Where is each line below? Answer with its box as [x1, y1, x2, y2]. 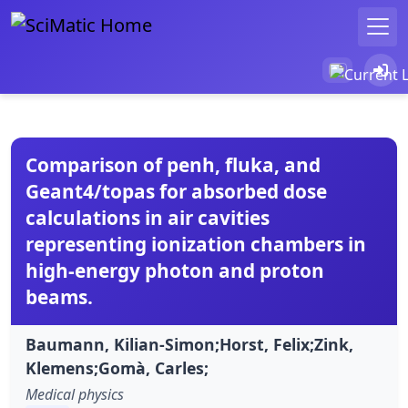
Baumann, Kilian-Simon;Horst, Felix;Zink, [25, 332, 353, 355]
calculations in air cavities [25, 204, 270, 230]
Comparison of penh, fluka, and [25, 151, 321, 178]
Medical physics [25, 383, 124, 404]
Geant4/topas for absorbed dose [25, 178, 327, 204]
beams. [25, 283, 93, 310]
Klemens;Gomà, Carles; [25, 356, 209, 379]
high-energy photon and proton [25, 257, 324, 283]
